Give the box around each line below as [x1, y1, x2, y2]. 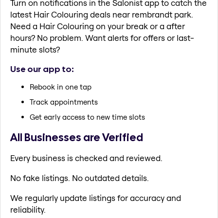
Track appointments [30, 97, 98, 107]
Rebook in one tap [30, 82, 91, 92]
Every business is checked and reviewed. [10, 152, 163, 163]
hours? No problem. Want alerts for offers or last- [10, 33, 194, 43]
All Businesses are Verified [10, 130, 143, 145]
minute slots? [10, 44, 60, 55]
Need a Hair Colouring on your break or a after [10, 21, 185, 32]
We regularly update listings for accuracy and [10, 192, 181, 203]
